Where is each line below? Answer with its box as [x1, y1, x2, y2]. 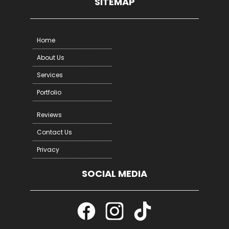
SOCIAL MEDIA [82, 167, 147, 180]
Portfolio [36, 87, 61, 97]
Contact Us [36, 127, 72, 136]
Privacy [36, 145, 59, 154]
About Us [36, 53, 64, 62]
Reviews [36, 110, 62, 119]
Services [36, 70, 63, 79]
